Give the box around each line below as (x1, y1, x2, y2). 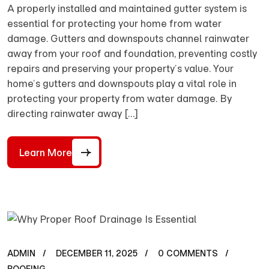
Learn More (19, 146, 72, 159)
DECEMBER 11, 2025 (56, 248, 138, 259)
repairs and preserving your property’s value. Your (7, 62, 234, 75)
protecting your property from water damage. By (7, 92, 232, 105)
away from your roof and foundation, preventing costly (7, 47, 257, 60)
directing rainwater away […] (7, 107, 138, 120)
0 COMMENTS (158, 248, 218, 259)
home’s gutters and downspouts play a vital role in (7, 77, 237, 90)
